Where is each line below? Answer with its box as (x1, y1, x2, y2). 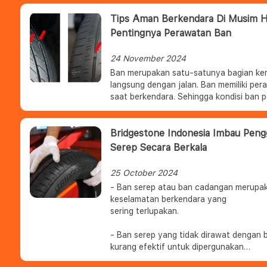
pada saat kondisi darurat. (110, 254, 211, 263)
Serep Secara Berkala (110, 142, 207, 153)
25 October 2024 (110, 168, 178, 178)
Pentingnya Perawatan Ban (110, 27, 231, 39)
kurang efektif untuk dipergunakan (110, 242, 244, 252)
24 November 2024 (110, 54, 186, 63)
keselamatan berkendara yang (110, 194, 226, 204)
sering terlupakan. (110, 206, 179, 216)
